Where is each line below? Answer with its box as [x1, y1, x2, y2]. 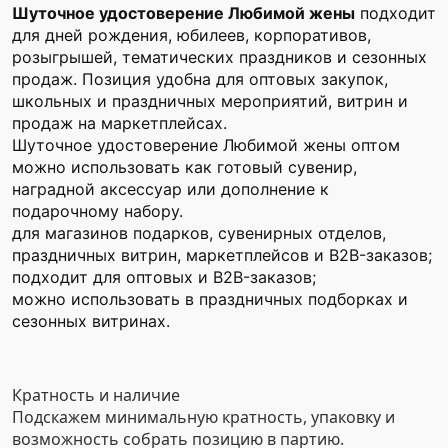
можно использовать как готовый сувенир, [12, 157, 357, 177]
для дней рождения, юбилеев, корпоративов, [12, 25, 371, 45]
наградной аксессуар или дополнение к [12, 179, 329, 199]
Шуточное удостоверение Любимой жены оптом [12, 135, 400, 155]
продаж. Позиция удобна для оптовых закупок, [12, 69, 388, 89]
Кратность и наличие [12, 384, 180, 406]
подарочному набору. [12, 201, 183, 221]
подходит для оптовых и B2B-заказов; [12, 267, 316, 287]
